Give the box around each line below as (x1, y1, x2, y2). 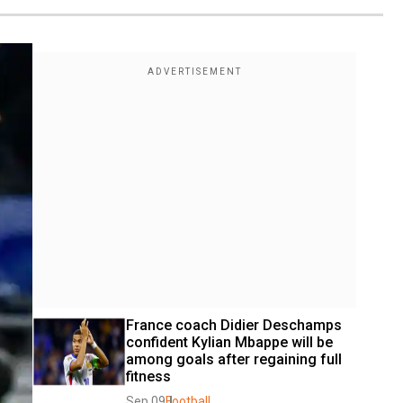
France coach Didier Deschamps (126, 316, 342, 334)
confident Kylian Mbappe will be (126, 333, 333, 351)
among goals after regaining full (126, 350, 342, 368)
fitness (126, 367, 171, 385)
